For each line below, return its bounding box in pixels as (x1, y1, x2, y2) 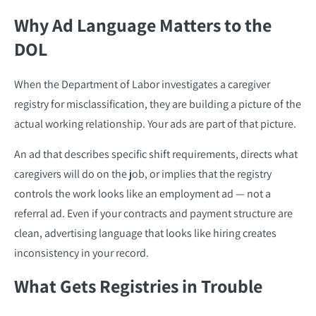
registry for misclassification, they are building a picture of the (14, 96, 301, 111)
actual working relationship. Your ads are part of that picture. (14, 116, 296, 131)
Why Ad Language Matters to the (14, 12, 272, 37)
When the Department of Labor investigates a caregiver (14, 76, 270, 92)
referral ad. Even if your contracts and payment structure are (14, 205, 293, 221)
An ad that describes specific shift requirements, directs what (14, 146, 298, 162)
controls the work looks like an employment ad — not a (14, 186, 271, 201)
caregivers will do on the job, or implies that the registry (14, 166, 272, 181)
